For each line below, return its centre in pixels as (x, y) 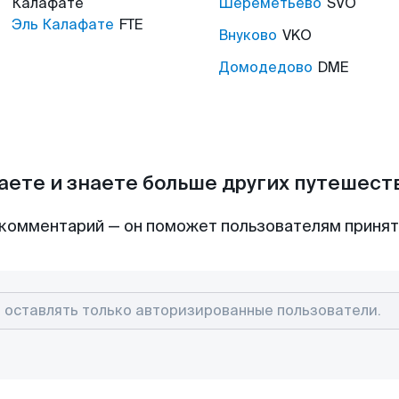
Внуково (248, 35)
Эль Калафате (63, 24)
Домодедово (265, 67)
